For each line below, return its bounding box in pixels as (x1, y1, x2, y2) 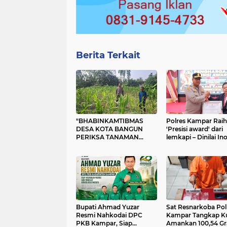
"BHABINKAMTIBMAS (76, 117, 143, 125)
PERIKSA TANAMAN (76, 133, 139, 141)
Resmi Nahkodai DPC (76, 211, 142, 219)
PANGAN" (76, 158, 106, 166)
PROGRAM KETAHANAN (76, 149, 152, 158)
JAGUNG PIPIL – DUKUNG (76, 141, 155, 149)
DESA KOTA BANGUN (76, 125, 143, 133)
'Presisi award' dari (166, 125, 223, 133)
